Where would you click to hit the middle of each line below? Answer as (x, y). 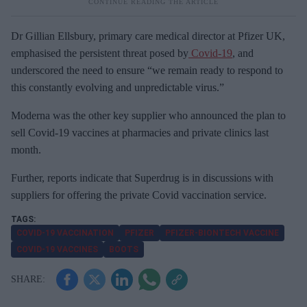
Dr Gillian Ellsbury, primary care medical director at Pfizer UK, (148, 36)
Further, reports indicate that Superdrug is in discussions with (142, 177)
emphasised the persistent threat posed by (100, 53)
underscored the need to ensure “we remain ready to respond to (147, 70)
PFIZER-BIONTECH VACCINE (222, 233)
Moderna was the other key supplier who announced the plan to (148, 115)
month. (26, 149)
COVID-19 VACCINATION (65, 233)
